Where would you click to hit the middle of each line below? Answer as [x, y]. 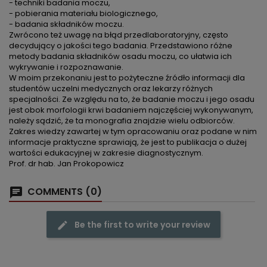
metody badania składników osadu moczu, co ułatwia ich [120, 57]
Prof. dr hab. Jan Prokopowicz [66, 164]
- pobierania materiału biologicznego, [83, 14]
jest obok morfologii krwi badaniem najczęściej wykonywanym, [131, 110]
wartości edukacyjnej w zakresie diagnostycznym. [106, 153]
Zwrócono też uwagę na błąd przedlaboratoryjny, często [119, 35]
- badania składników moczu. [66, 24]
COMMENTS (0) [63, 192]
